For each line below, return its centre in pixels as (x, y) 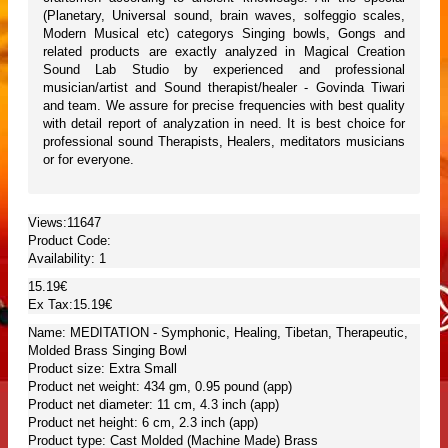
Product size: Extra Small (102, 369)
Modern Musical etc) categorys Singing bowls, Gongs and (224, 34)
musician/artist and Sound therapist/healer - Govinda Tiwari (224, 88)
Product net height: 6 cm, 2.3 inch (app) (143, 423)
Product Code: (69, 241)
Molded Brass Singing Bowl (107, 351)
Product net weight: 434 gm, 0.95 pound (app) (160, 387)
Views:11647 (64, 223)
